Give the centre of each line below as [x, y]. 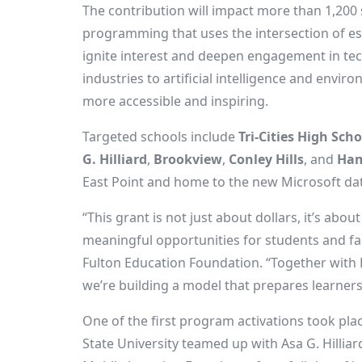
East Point [113, 182]
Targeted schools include [160, 137]
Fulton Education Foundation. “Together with [221, 263]
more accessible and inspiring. [175, 101]
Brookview [188, 159]
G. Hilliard [115, 159]
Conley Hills [266, 159]
